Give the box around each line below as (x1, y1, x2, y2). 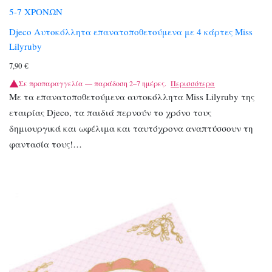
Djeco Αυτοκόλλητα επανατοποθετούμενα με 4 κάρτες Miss (9, 25, 253, 38)
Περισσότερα (171, 78, 215, 88)
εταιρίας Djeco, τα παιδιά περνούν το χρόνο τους (9, 106, 211, 118)
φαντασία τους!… (9, 137, 82, 150)
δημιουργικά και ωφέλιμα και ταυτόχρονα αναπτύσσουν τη (9, 121, 253, 134)
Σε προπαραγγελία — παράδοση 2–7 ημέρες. (19, 78, 166, 88)
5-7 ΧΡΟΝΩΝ (9, 5, 63, 18)
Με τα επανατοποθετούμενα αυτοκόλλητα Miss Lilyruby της (9, 90, 254, 103)
